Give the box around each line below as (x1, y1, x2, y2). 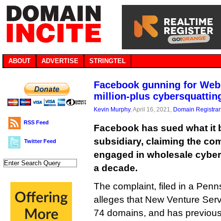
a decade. (94, 163, 138, 173)
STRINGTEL (89, 57, 126, 65)
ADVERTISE (41, 57, 78, 65)
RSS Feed (24, 119, 49, 125)
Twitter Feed (24, 138, 56, 144)
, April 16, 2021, (130, 106, 173, 112)
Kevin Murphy (94, 106, 130, 112)
